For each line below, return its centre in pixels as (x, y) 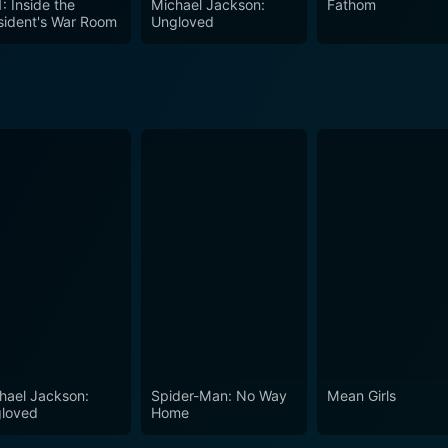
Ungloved (182, 22)
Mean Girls (362, 395)
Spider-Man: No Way (218, 395)
